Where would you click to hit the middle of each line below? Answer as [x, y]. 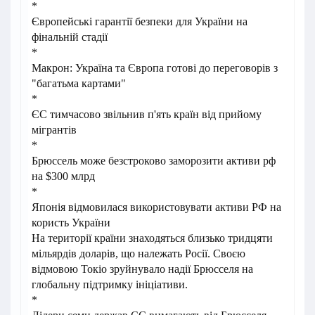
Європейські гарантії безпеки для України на [140, 22]
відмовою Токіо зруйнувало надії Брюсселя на [142, 269]
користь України [71, 223]
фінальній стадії [70, 37]
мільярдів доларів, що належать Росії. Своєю [139, 254]
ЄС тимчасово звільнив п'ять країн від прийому [147, 115]
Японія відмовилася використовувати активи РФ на [156, 207]
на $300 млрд [63, 176]
